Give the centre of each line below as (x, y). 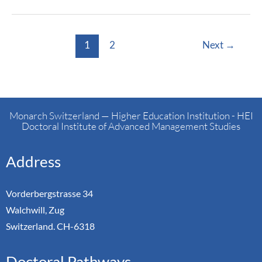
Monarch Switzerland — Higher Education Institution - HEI (131, 115)
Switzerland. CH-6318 (50, 226)
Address (33, 161)
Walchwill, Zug (35, 209)
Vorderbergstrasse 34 (49, 193)
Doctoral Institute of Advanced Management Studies (131, 126)
